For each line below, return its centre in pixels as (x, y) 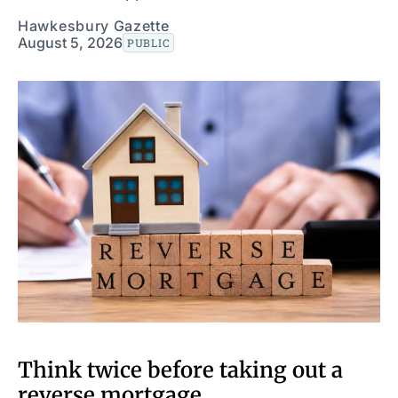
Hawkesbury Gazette (94, 25)
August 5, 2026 (70, 42)
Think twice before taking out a (180, 370)
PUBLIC (149, 42)
